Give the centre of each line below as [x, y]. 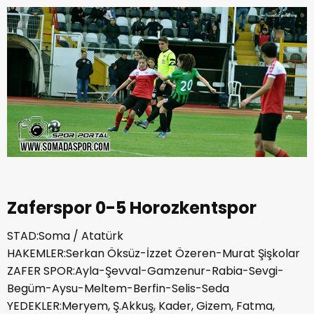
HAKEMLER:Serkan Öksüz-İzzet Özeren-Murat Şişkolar [153, 253]
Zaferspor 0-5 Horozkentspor [132, 207]
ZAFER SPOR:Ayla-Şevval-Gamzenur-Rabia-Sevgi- [145, 271]
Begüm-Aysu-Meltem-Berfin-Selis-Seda [118, 288]
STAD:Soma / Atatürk [65, 235]
